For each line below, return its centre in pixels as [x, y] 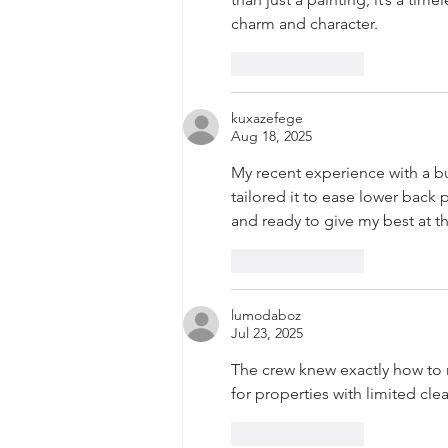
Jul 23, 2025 [267, 333]
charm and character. [304, 24]
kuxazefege [267, 118]
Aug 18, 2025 [271, 136]
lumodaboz [266, 315]
